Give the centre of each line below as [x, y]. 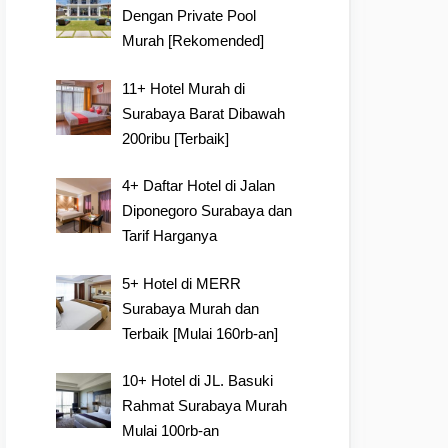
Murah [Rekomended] [193, 40]
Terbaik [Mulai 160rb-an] [200, 333]
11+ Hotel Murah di [184, 88]
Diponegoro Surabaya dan [207, 210]
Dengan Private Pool [189, 15]
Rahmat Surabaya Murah [205, 405]
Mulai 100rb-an [171, 430]
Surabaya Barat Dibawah [204, 113]
